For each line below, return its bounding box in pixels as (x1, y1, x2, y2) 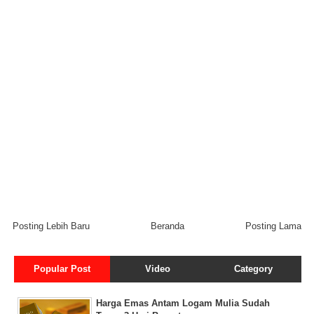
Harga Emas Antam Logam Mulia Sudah (96, 298, 270, 309)
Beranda (151, 221, 184, 232)
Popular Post (33, 264, 90, 275)
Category (233, 264, 273, 275)
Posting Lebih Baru (13, 221, 90, 232)
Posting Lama (245, 221, 301, 232)
